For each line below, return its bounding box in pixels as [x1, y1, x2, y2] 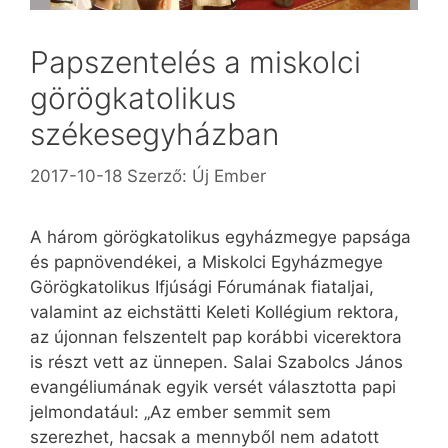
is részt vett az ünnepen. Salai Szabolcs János [30, 351, 403, 372]
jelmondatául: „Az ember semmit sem [30, 401, 331, 422]
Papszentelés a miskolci [30, 44, 361, 81]
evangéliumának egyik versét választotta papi [30, 376, 396, 397]
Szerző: [127, 165, 192, 186]
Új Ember [192, 165, 266, 186]
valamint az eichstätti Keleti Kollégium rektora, [30, 301, 399, 322]
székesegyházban [30, 116, 279, 153]
